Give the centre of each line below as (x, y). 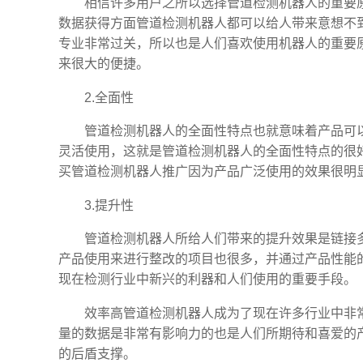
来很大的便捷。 (104, 64)
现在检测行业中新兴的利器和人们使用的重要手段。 (207, 280)
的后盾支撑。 (97, 353)
